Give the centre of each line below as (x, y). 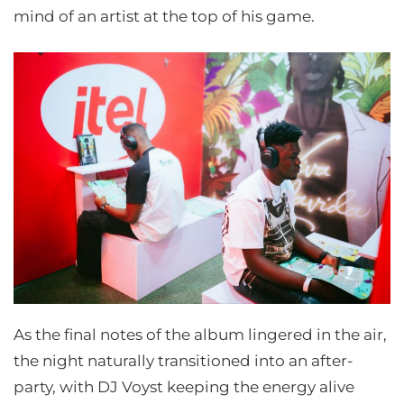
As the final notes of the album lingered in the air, (200, 335)
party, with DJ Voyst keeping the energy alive (184, 387)
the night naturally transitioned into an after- (184, 361)
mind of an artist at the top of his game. (164, 16)
